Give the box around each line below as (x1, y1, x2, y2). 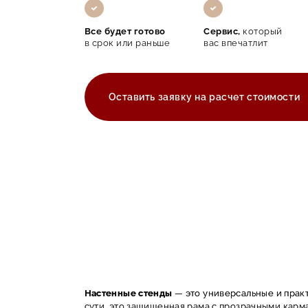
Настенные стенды (84, 288, 173, 299)
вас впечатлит (203, 37, 268, 48)
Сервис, (203, 25, 243, 36)
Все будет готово (84, 25, 166, 36)
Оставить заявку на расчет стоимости (108, 91, 300, 103)
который (243, 25, 283, 36)
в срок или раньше (84, 37, 170, 48)
